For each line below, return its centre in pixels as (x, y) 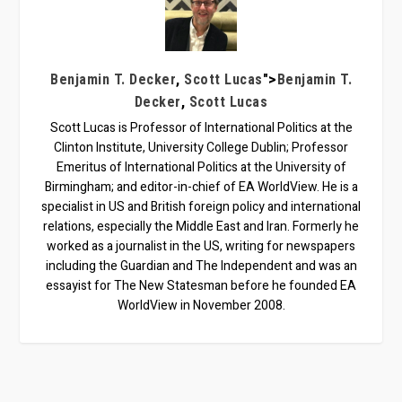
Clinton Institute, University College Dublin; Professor (201, 148)
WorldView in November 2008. (201, 306)
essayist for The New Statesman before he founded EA (201, 286)
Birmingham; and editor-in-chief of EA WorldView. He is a (201, 188)
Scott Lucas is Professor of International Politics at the (201, 128)
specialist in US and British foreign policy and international (201, 207)
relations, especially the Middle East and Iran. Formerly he (201, 227)
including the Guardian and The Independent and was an (201, 267)
